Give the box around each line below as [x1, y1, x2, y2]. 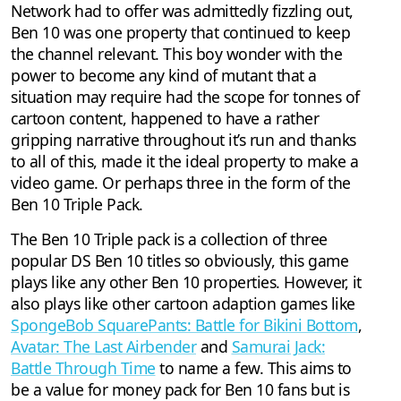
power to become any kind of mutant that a [11, 64, 317, 87]
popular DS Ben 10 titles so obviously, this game [11, 250, 348, 272]
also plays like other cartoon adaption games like [11, 293, 355, 315]
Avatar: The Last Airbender [11, 336, 196, 358]
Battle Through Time [11, 357, 156, 380]
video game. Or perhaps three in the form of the [11, 172, 351, 194]
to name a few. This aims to [155, 357, 352, 380]
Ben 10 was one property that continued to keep [11, 21, 350, 44]
